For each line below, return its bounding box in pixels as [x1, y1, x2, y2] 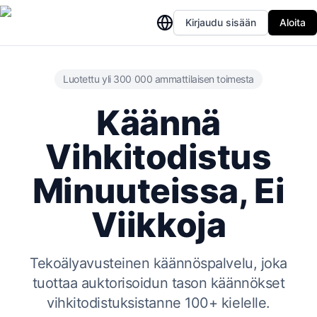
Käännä [96, 102, 221, 144]
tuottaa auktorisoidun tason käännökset [32, 275, 285, 292]
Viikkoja [91, 204, 226, 246]
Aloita [279, 16, 306, 28]
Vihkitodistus [45, 136, 272, 178]
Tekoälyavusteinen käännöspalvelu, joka [30, 255, 287, 272]
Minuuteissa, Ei [32, 170, 285, 212]
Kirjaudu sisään [185, 16, 256, 28]
